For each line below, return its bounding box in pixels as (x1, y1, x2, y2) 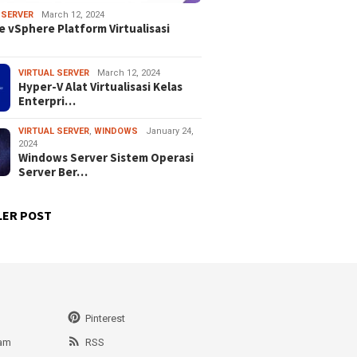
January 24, (146, 126, 194, 137)
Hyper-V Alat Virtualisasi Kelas (18, 79, 183, 95)
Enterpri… (18, 93, 76, 109)
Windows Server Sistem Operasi (18, 150, 194, 166)
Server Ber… (18, 164, 88, 180)
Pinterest (84, 312, 125, 324)
